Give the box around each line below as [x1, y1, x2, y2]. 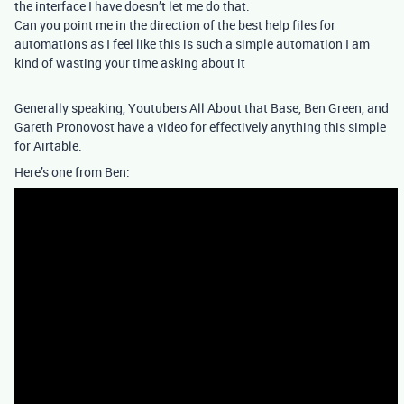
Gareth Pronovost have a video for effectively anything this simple [14, 118, 386, 135]
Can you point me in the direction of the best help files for [14, 16, 335, 33]
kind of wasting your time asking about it [14, 54, 245, 71]
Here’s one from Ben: [14, 163, 130, 180]
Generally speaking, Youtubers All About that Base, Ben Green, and [14, 99, 389, 116]
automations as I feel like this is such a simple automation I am [14, 35, 370, 52]
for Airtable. [14, 137, 82, 154]
